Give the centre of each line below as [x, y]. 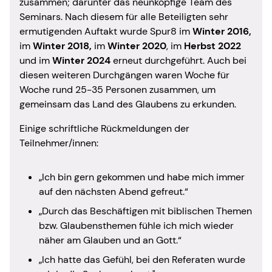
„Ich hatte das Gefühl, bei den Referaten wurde [142, 259]
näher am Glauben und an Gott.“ [110, 240]
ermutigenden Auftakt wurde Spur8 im [106, 31]
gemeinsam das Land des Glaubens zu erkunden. [128, 104]
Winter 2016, [222, 31]
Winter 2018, [62, 46]
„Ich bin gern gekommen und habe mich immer [142, 177]
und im [36, 60]
